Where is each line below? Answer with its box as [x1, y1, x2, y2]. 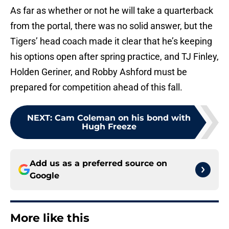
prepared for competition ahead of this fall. [10, 82, 182, 93]
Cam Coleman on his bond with [55, 113, 191, 123]
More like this [10, 211, 89, 225]
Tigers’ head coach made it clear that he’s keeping [10, 36, 212, 47]
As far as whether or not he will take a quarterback [10, 5, 213, 16]
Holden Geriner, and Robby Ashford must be [10, 66, 187, 78]
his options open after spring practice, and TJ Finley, [10, 51, 219, 62]
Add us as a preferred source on [30, 158, 167, 169]
